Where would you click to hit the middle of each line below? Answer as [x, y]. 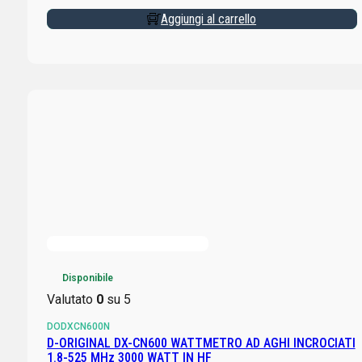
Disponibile [87, 278]
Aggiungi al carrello [209, 19]
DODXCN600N [78, 327]
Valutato [71, 300]
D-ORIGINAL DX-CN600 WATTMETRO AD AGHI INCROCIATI [201, 343]
